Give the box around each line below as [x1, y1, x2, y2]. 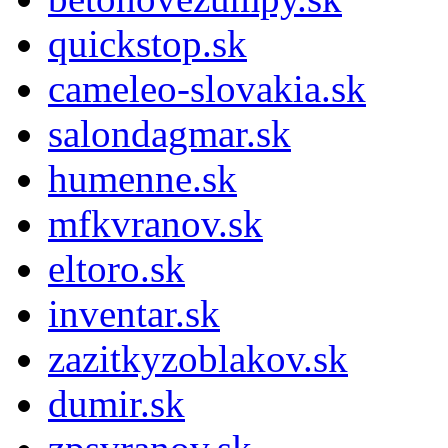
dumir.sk [48, 381, 185, 425]
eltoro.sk [48, 246, 185, 290]
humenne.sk [48, 156, 237, 200]
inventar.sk [48, 291, 220, 335]
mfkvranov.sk [48, 201, 263, 245]
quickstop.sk [48, 21, 247, 65]
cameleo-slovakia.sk [48, 66, 366, 110]
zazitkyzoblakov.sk [48, 336, 348, 380]
